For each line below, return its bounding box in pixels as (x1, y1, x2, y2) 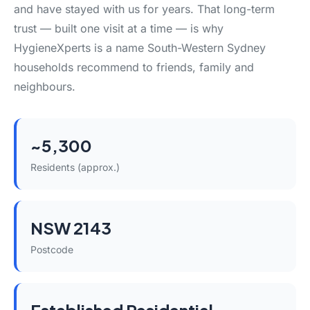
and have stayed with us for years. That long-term (14, 2, 275, 16)
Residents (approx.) (30, 161, 120, 173)
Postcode (30, 244, 73, 255)
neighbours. (14, 80, 75, 93)
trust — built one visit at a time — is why (14, 21, 224, 35)
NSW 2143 (30, 217, 111, 238)
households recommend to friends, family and (14, 60, 254, 74)
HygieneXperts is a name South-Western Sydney (14, 41, 266, 55)
